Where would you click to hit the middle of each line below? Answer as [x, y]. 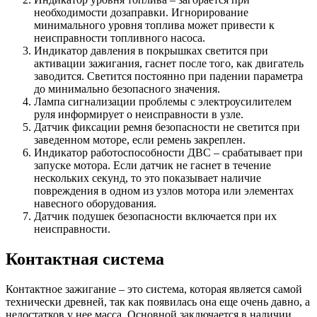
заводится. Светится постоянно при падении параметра [168, 76]
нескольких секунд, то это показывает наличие [148, 178]
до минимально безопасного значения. [127, 89]
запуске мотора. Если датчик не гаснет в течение [152, 166]
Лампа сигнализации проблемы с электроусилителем [163, 102]
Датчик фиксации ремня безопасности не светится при [167, 127]
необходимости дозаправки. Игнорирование [141, 13]
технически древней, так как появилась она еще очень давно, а [158, 301]
